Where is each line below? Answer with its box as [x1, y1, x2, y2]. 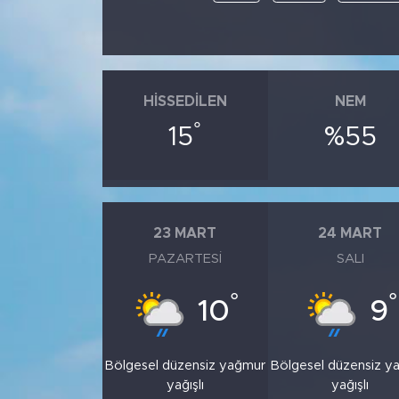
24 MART [318, 225, 383, 240]
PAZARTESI [148, 252, 222, 266]
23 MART [153, 225, 217, 240]
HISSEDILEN [142, 94, 227, 109]
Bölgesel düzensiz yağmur [104, 359, 266, 373]
